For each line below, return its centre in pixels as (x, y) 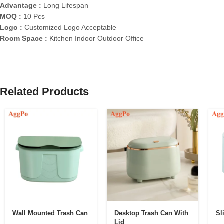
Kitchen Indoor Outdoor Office (97, 39)
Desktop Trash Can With (151, 213)
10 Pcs (34, 17)
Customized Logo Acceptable (70, 28)
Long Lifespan (66, 6)
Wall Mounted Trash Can (50, 213)
